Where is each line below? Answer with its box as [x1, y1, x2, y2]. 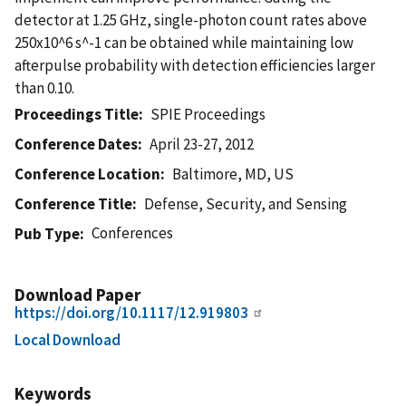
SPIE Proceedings [150, 103, 266, 124]
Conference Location [14, 163, 160, 184]
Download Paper [14, 283, 140, 305]
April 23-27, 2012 [150, 133, 255, 154]
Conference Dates [14, 133, 138, 154]
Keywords [14, 382, 92, 404]
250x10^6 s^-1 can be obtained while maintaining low [14, 32, 353, 53]
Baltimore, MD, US [172, 163, 295, 184]
